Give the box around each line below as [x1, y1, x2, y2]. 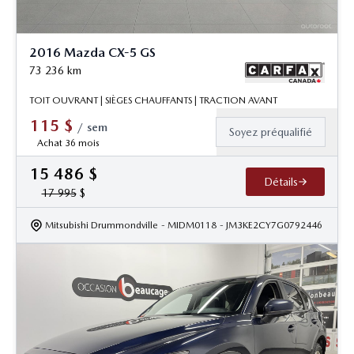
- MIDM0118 [161, 219, 217, 231]
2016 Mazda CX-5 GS [29, 45, 156, 61]
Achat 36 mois [37, 137, 100, 149]
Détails [263, 175, 298, 188]
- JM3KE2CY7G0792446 [220, 219, 322, 231]
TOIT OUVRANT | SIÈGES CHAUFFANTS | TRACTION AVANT [29, 94, 277, 106]
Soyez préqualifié [229, 125, 312, 138]
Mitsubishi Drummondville [45, 219, 158, 231]
